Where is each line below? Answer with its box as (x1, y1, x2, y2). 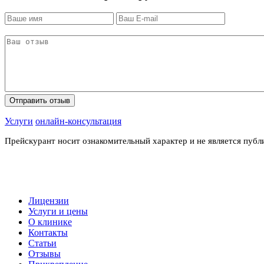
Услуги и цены (28, 206, 88, 216)
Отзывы (28, 248, 61, 259)
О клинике (28, 216, 72, 227)
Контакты (28, 227, 68, 237)
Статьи (28, 237, 57, 248)
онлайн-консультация (35, 116, 121, 127)
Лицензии (28, 195, 69, 206)
